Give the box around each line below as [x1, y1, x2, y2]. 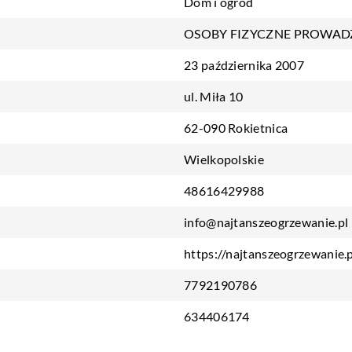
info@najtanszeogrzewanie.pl [184, 214, 349, 229]
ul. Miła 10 [184, 89, 244, 104]
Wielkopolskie [184, 152, 264, 167]
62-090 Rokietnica [184, 120, 288, 135]
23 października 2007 [184, 57, 304, 72]
